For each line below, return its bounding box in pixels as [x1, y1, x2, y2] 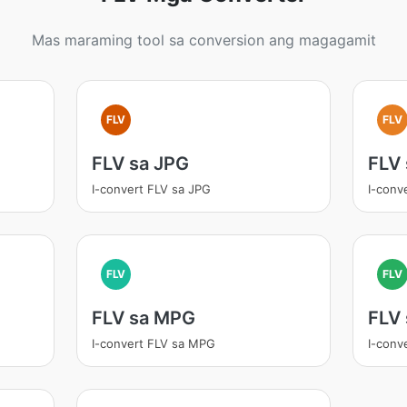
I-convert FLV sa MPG [91, 336, 215, 351]
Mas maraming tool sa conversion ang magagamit [31, 31, 376, 49]
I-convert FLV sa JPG [91, 182, 211, 196]
